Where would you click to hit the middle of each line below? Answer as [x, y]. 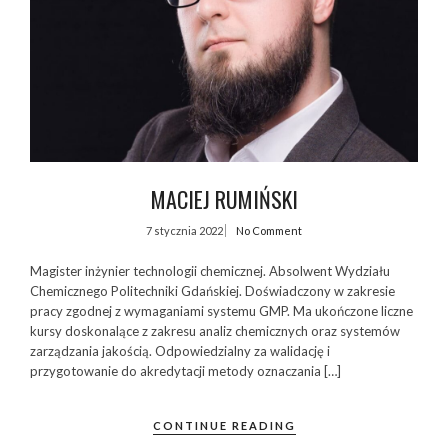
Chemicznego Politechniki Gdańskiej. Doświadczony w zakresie [212, 290]
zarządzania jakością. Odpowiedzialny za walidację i [180, 350]
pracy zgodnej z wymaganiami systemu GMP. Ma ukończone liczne [221, 310]
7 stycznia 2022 [185, 231]
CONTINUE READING [224, 426]
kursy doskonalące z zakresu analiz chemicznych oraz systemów [215, 330]
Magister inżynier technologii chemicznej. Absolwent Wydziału [210, 270]
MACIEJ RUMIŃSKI [224, 199]
